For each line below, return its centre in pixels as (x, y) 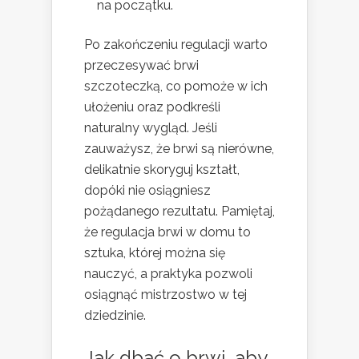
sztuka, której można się (155, 252)
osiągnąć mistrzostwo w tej (165, 294)
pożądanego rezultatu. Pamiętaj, (179, 211)
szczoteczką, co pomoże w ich (176, 86)
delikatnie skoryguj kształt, (162, 169)
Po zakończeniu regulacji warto (176, 44)
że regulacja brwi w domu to (167, 232)
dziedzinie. (115, 315)
